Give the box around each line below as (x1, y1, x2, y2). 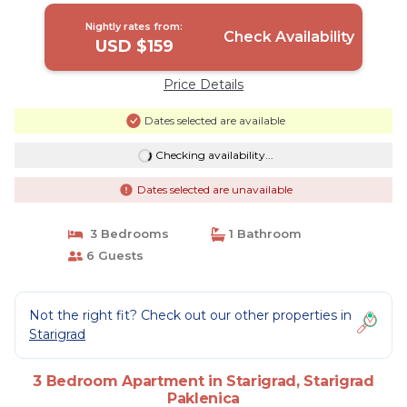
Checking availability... (154, 148, 273, 162)
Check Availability (223, 28, 354, 45)
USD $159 (94, 36, 174, 56)
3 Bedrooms (82, 226, 169, 241)
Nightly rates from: (85, 20, 184, 33)
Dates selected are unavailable (136, 183, 293, 196)
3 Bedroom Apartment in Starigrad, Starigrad (33, 372, 374, 390)
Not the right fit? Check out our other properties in (29, 307, 352, 323)
